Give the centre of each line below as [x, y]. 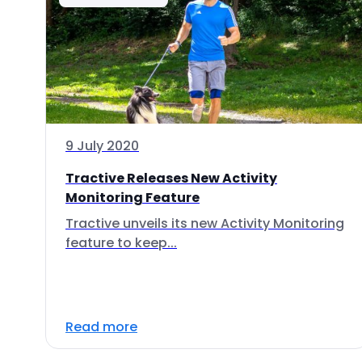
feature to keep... [121, 243]
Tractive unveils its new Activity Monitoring [205, 223]
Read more [101, 327]
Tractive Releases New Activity [171, 178]
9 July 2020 [102, 146]
